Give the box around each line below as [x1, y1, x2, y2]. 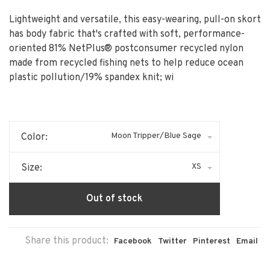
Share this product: [25, 235, 108, 247]
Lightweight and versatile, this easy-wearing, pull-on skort [9, 14, 261, 26]
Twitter [158, 236, 187, 246]
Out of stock [86, 193, 143, 205]
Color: [21, 131, 48, 143]
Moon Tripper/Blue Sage [111, 131, 201, 141]
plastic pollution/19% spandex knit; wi [9, 72, 174, 84]
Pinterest [193, 236, 230, 246]
